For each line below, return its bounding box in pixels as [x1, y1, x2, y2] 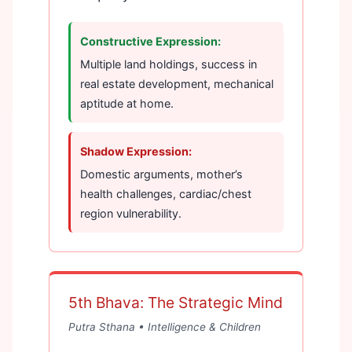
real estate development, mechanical [80, 76, 273, 90]
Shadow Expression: [80, 144, 192, 158]
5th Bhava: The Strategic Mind [68, 292, 283, 312]
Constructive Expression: [80, 34, 221, 48]
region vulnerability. [80, 206, 181, 220]
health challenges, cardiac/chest [80, 186, 251, 200]
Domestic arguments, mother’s [80, 167, 243, 181]
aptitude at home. [80, 96, 174, 110]
